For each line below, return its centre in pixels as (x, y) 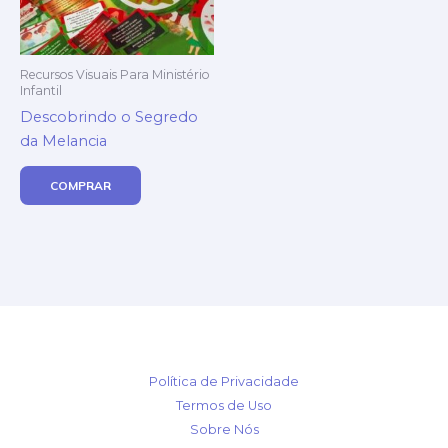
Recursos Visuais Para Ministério (115, 74)
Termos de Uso (224, 406)
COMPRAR (80, 186)
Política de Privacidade (224, 382)
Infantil (41, 90)
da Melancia (63, 141)
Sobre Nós (224, 430)
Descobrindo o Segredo (109, 117)
